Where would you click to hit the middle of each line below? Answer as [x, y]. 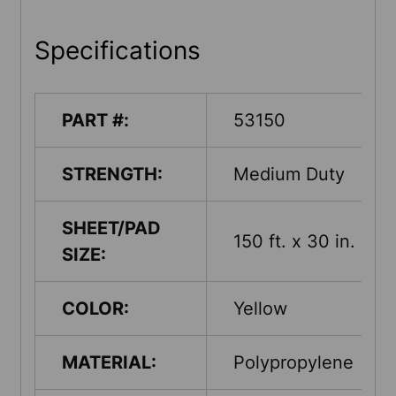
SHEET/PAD [111, 228]
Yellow [260, 308]
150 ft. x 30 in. [294, 241]
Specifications [118, 50]
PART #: [95, 120]
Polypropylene [293, 362]
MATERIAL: [109, 362]
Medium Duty [289, 174]
